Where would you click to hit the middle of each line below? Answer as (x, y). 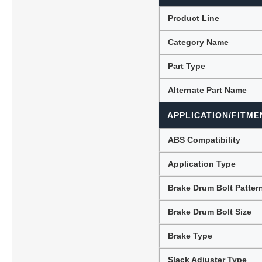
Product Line (194, 18)
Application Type (202, 163)
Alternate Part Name (208, 90)
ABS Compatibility (204, 139)
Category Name (199, 42)
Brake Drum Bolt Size (210, 211)
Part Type (187, 66)
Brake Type (190, 235)
